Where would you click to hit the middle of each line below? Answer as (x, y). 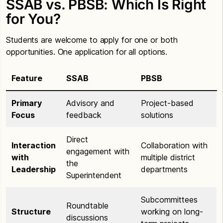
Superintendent (94, 175)
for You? (33, 19)
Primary (27, 103)
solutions (157, 115)
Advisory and (90, 103)
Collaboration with (174, 145)
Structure (31, 211)
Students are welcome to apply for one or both (92, 40)
